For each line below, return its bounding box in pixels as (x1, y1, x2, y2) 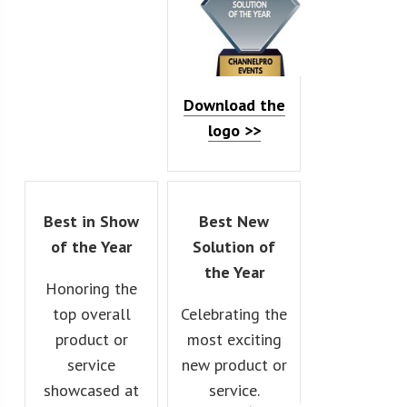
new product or (181, 353, 287, 375)
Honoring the (45, 277, 138, 299)
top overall (52, 303, 131, 324)
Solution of (193, 235, 276, 257)
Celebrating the (181, 303, 288, 324)
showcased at (44, 379, 140, 401)
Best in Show (44, 210, 140, 232)
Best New (199, 210, 270, 232)
